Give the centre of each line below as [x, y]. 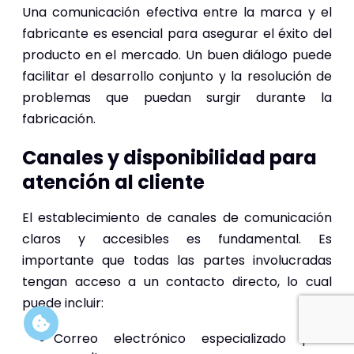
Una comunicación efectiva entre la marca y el [177, 12]
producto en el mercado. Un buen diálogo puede [177, 55]
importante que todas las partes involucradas [177, 260]
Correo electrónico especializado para [193, 338]
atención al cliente [113, 182]
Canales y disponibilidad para [169, 157]
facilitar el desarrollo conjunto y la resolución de [177, 76]
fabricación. [59, 119]
